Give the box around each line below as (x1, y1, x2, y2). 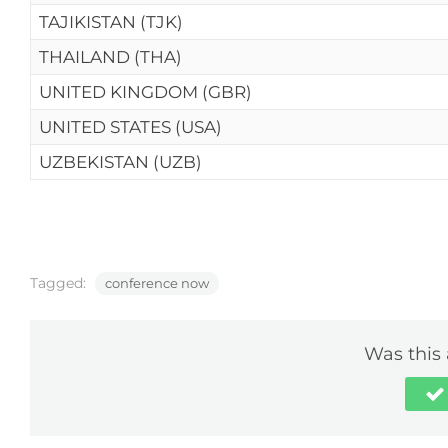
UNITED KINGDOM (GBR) (39, 82, 252, 102)
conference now (105, 275, 209, 291)
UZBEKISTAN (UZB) (39, 152, 202, 172)
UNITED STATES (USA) (39, 117, 222, 137)
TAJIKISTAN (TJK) (39, 12, 183, 32)
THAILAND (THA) (39, 47, 182, 67)
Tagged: (30, 274, 90, 292)
